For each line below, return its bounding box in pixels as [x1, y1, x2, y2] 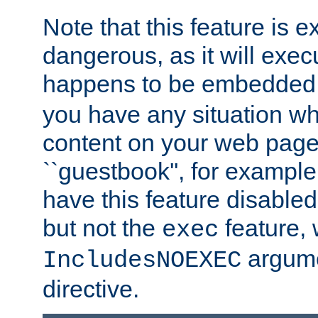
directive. [43, 275, 139, 303]
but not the [43, 214, 162, 242]
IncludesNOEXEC [43, 247, 241, 275]
